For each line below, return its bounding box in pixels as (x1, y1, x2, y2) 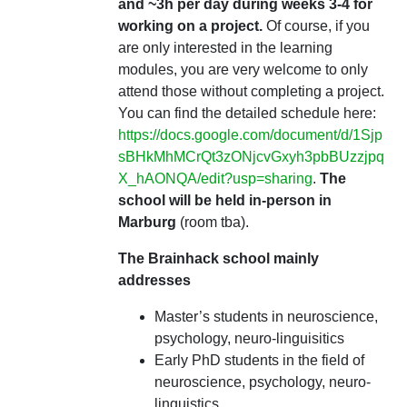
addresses (117, 273, 191, 288)
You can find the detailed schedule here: (117, 105, 376, 121)
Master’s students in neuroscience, (154, 309, 378, 324)
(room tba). (179, 214, 253, 230)
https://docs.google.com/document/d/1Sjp (117, 127, 382, 143)
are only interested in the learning (117, 40, 333, 55)
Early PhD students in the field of (154, 352, 364, 368)
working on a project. (117, 18, 266, 34)
